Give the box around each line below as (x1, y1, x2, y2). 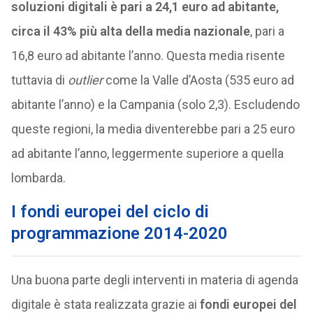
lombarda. (10, 170, 66, 186)
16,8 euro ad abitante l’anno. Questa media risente (10, 48, 285, 64)
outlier (67, 73, 103, 88)
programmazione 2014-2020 (10, 224, 228, 244)
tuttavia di (10, 73, 68, 88)
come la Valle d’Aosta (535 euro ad (102, 73, 294, 88)
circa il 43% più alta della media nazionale (10, 24, 250, 39)
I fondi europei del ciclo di (10, 202, 209, 222)
